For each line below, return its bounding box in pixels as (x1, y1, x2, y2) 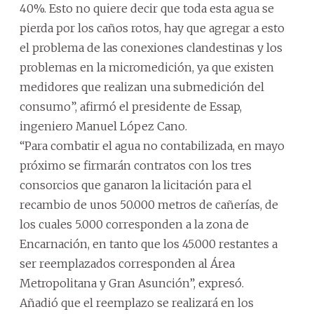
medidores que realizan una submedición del (20, 80, 264, 94)
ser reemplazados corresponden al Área (20, 257, 235, 271)
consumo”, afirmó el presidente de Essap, (20, 100, 242, 114)
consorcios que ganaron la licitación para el (20, 178, 252, 192)
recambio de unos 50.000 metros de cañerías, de (20, 198, 278, 212)
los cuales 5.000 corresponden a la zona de (20, 217, 249, 231)
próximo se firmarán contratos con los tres (20, 158, 252, 172)
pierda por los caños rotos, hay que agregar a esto (20, 21, 285, 35)
